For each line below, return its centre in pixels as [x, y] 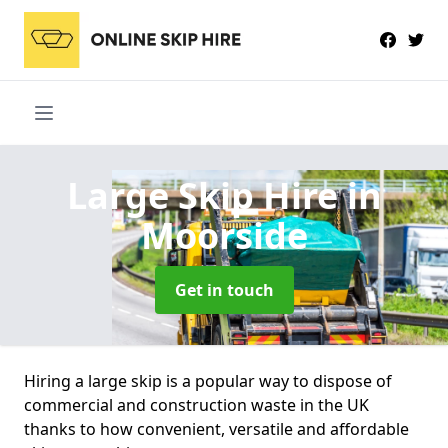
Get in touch [224, 289]
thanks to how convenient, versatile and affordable [216, 428]
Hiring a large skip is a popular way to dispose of [208, 380]
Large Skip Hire [206, 195]
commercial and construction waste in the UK [196, 404]
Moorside [224, 235]
